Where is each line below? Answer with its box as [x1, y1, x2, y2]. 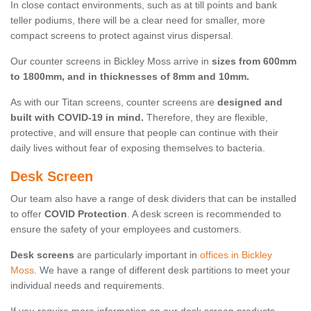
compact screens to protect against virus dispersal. [10, 30, 233, 42]
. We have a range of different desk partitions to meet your [34, 264, 290, 276]
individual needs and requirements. [10, 280, 165, 292]
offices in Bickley [200, 249, 272, 261]
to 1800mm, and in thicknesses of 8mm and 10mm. [10, 71, 249, 83]
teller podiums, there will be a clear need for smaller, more [10, 15, 265, 26]
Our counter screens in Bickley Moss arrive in [10, 56, 212, 67]
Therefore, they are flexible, [144, 112, 268, 124]
